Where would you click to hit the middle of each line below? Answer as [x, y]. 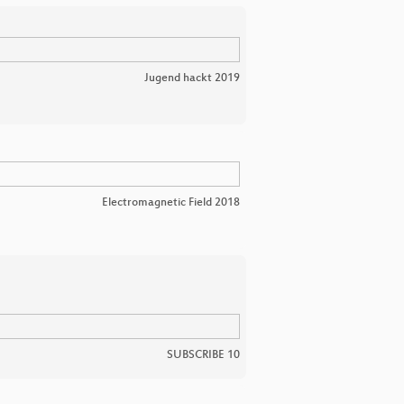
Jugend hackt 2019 [192, 79]
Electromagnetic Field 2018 [171, 203]
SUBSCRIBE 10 [203, 356]
